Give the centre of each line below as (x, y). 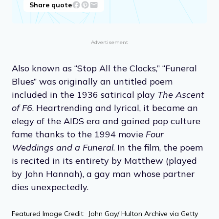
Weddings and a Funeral (63, 147)
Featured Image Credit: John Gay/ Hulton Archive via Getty (105, 213)
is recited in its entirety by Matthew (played (104, 160)
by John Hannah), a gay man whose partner (103, 174)
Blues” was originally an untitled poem (92, 81)
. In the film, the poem (158, 147)
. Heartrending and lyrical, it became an (115, 108)
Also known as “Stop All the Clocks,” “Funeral (104, 68)
